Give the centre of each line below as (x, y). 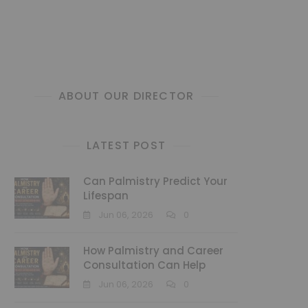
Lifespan (106, 196)
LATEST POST (126, 145)
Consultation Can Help (144, 265)
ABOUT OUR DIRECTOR (126, 96)
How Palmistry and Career (153, 251)
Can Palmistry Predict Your (155, 181)
